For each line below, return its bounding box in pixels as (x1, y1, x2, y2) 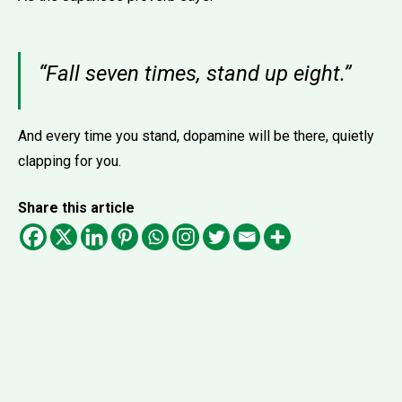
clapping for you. (18, 152, 121, 170)
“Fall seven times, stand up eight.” (39, 60, 351, 86)
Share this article (18, 198, 135, 216)
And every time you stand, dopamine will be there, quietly (18, 127, 374, 144)
